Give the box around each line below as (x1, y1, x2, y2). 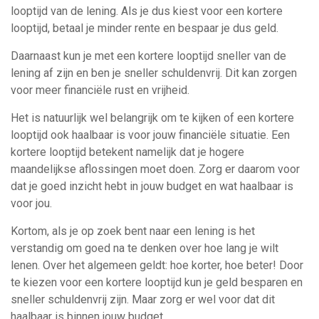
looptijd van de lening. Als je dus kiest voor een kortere (11, 4, 283, 18)
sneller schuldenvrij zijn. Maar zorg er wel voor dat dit (11, 293, 275, 306)
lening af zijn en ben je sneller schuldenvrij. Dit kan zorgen (11, 66, 297, 80)
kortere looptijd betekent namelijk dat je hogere (11, 145, 244, 159)
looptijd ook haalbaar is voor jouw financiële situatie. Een (11, 128, 290, 142)
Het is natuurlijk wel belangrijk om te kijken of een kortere (11, 111, 294, 125)
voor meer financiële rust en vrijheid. (11, 83, 189, 97)
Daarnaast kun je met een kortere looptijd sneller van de (11, 49, 286, 63)
